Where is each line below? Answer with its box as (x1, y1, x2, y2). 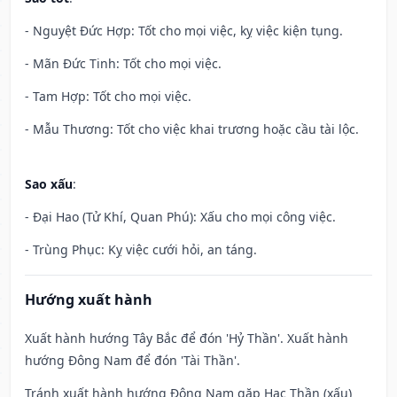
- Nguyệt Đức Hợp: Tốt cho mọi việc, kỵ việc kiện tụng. (25, 22, 343, 40)
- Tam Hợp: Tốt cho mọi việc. (25, 88, 191, 105)
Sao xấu (25, 175, 73, 193)
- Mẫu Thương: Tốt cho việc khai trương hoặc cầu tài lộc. (25, 121, 359, 138)
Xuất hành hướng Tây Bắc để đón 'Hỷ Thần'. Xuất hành (25, 330, 348, 347)
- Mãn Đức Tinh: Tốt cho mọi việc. (25, 55, 222, 73)
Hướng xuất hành (25, 290, 152, 310)
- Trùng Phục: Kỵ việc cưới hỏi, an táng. (25, 241, 257, 259)
